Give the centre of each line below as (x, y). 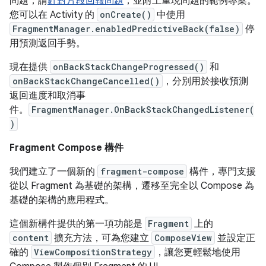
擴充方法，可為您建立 (102, 238)
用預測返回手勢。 (47, 43)
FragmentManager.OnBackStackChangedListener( (143, 110)
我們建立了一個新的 (53, 172)
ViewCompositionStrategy (93, 252)
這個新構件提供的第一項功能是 (77, 224)
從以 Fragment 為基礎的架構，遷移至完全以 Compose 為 (132, 186)
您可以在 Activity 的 (53, 15)
